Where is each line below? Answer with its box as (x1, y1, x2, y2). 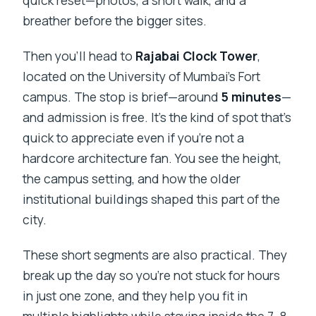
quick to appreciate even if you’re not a (23, 129, 245, 147)
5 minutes (221, 88, 282, 106)
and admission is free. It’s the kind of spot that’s (23, 109, 292, 126)
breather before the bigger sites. (23, 12, 207, 30)
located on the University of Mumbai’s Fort (23, 68, 261, 85)
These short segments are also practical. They (23, 246, 288, 264)
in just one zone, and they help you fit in (23, 287, 248, 305)
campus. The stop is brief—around (23, 88, 222, 106)
